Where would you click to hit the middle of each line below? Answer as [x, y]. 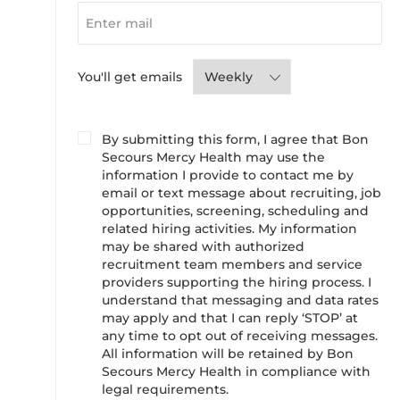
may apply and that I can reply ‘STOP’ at [230, 318]
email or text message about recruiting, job [242, 193]
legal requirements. [165, 390]
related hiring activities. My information [229, 229]
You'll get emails [130, 77]
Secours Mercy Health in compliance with [236, 372]
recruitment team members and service [232, 265]
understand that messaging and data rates [240, 300]
